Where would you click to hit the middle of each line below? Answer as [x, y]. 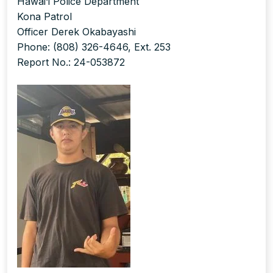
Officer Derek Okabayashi [76, 32]
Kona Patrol [44, 17]
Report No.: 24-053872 [71, 62]
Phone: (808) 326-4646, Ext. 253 [94, 47]
